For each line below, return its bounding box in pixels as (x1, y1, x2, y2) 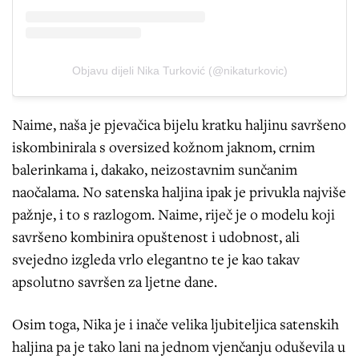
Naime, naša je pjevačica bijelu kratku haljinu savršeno (12, 115, 346, 135)
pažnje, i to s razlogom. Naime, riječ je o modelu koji (12, 204, 335, 224)
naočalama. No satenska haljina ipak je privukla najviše (12, 182, 346, 202)
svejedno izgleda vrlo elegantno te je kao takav (12, 249, 300, 269)
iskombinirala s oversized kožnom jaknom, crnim (12, 137, 315, 157)
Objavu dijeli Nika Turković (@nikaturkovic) (71, 64, 288, 78)
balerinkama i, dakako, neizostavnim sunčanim (12, 159, 297, 179)
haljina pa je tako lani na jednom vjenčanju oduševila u (12, 337, 345, 357)
